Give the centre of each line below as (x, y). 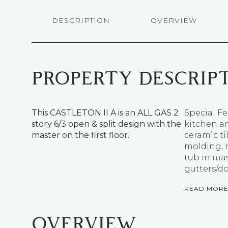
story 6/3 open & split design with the (106, 124)
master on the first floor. (80, 135)
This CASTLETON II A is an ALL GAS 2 (105, 113)
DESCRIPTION (81, 20)
